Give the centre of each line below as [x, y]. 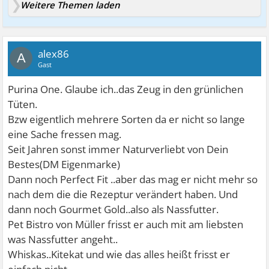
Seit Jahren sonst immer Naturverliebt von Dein [118, 149]
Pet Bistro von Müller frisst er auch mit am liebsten [126, 224]
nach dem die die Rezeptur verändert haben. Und [123, 194]
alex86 [54, 53]
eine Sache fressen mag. [65, 134]
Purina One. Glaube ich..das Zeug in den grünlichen [126, 89]
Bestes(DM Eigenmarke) [64, 164]
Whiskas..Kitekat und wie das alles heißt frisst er [119, 254]
